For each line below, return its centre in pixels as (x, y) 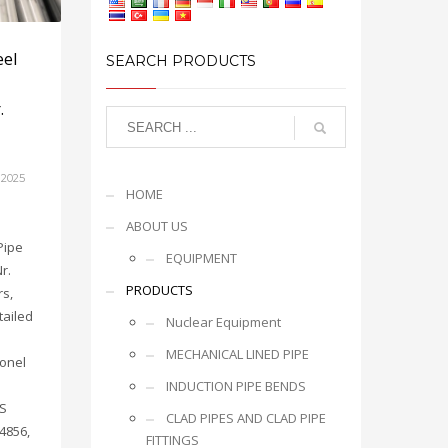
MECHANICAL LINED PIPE (237, 354)
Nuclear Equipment (223, 322)
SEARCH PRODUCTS (181, 61)
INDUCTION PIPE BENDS (236, 386)
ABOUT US (157, 226)
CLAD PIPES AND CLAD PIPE (246, 418)
